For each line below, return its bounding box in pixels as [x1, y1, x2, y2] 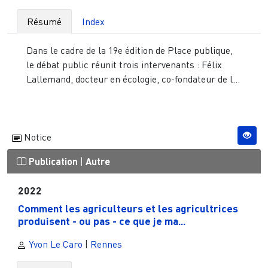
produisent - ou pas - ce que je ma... [17, 214, 185, 227]
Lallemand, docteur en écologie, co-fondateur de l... [26, 73, 240, 86]
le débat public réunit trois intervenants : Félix [26, 59, 222, 71]
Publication [26, 156, 80, 167]
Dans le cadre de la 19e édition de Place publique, [26, 44, 233, 57]
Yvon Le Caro [26, 238, 83, 251]
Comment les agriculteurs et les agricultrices [17, 201, 238, 215]
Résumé [27, 16, 62, 28]
